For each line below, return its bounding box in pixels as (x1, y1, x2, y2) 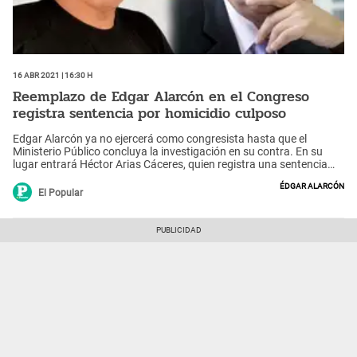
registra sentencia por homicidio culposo (13, 102, 286, 125)
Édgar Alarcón (280, 178, 344, 191)
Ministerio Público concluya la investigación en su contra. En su (13, 144, 323, 158)
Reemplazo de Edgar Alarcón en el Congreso (13, 85, 309, 108)
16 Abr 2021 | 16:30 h (13, 67, 92, 80)
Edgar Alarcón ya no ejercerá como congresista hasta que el (13, 131, 307, 145)
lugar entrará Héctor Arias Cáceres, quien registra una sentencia (13, 157, 328, 171)
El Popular (38, 186, 83, 198)
